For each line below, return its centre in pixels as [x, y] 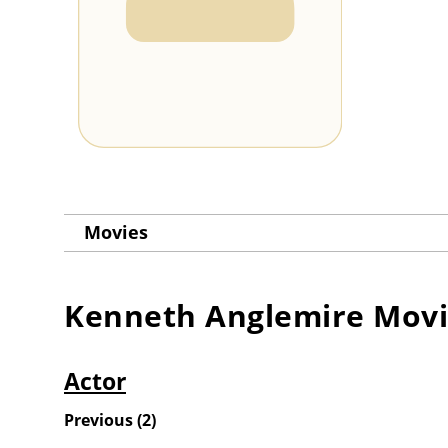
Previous [98, 420]
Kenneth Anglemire [214, 316]
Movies [116, 232]
